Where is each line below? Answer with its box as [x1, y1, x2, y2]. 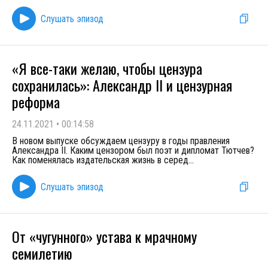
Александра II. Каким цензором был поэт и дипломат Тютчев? [12, 145, 254, 156]
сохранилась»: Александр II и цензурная [12, 74, 232, 96]
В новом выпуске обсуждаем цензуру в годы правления [12, 135, 230, 147]
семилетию [12, 242, 72, 264]
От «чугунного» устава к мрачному [12, 226, 197, 247]
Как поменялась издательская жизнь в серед [12, 154, 188, 166]
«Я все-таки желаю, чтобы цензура [12, 57, 202, 79]
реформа [12, 91, 60, 112]
